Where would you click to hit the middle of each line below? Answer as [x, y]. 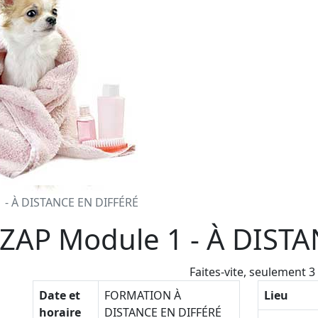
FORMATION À [143, 296]
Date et [60, 296]
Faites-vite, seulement [249, 272]
